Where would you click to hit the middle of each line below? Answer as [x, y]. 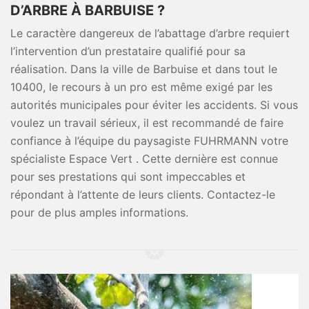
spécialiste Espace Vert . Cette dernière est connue [144, 159]
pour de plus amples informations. [99, 212]
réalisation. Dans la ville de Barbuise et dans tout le [144, 69]
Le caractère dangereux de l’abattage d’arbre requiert [150, 33]
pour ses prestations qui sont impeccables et [128, 177]
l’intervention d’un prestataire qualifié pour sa [128, 51]
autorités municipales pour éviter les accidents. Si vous [154, 105]
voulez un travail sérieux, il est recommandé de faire [147, 123]
